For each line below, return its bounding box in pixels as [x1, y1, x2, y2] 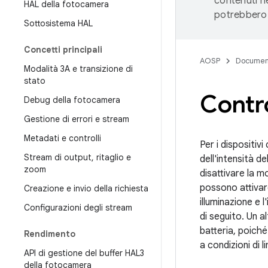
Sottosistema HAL [24, 18, 93, 29]
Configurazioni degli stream [24, 202, 132, 213]
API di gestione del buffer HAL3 [24, 248, 144, 258]
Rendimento [24, 229, 75, 239]
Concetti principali [24, 44, 102, 55]
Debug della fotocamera [24, 95, 120, 105]
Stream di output [24, 152, 92, 163]
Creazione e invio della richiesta [24, 183, 148, 194]
